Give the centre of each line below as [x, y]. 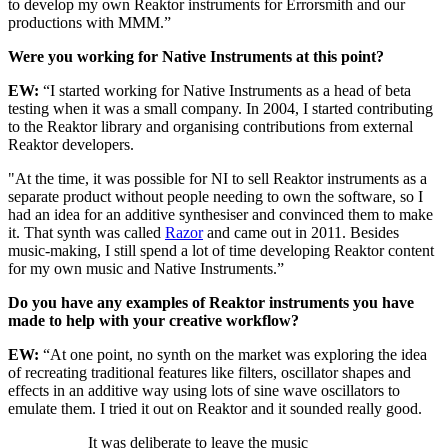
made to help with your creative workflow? [153, 321]
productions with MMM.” [91, 23]
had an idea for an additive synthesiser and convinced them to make [220, 215]
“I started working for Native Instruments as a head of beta [227, 91]
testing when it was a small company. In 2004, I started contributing [220, 109]
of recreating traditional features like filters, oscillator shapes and [209, 373]
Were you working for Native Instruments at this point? [196, 57]
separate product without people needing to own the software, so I [215, 197]
